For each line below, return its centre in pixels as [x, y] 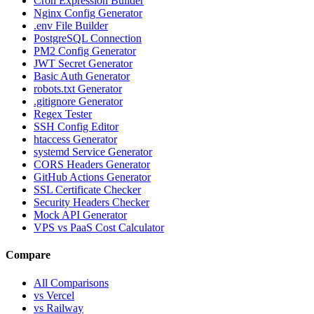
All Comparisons [71, 282]
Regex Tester [63, 114]
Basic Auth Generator [82, 76]
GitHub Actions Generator [92, 177]
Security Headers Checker [91, 202]
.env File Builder [71, 26]
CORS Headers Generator [92, 164]
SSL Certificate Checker [87, 190]
